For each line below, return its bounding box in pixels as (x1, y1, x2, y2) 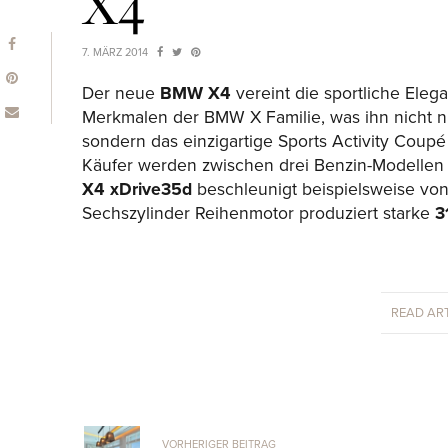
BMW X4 (160, 83, 231, 105)
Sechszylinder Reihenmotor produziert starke (82, 203, 435, 225)
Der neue (82, 83, 160, 105)
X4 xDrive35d (82, 179, 192, 201)
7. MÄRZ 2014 (82, 45, 151, 59)
